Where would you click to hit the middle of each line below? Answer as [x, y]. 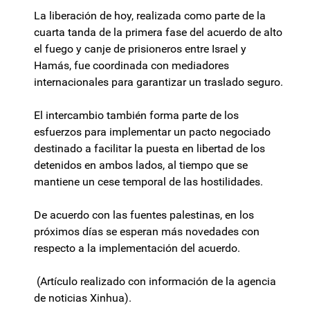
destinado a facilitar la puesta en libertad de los [149, 149]
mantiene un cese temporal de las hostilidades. [148, 182]
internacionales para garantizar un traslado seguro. [158, 82]
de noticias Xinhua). [83, 298]
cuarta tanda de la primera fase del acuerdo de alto [158, 33]
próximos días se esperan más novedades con [147, 232]
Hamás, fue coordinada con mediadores [131, 66]
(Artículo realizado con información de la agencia [155, 282]
